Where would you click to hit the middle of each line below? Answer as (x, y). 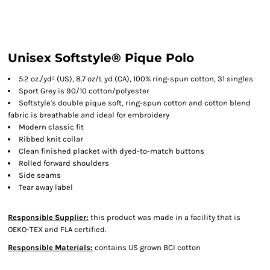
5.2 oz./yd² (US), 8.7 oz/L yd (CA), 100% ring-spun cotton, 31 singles (136, 79)
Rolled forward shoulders (64, 163)
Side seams (40, 175)
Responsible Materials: (50, 247)
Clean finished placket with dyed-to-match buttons (111, 151)
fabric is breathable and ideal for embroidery (89, 115)
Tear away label (46, 187)
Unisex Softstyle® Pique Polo (101, 58)
